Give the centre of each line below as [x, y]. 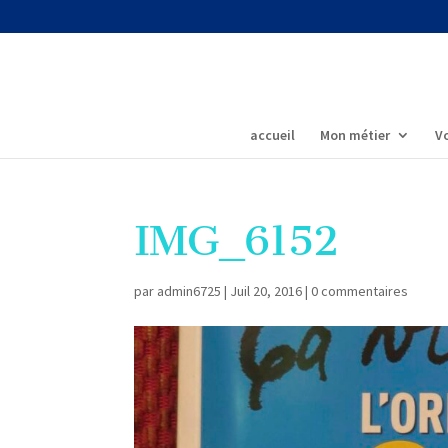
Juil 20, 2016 [266, 291]
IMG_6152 [236, 241]
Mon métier [355, 134]
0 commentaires [360, 291]
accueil [272, 134]
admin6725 [189, 291]
